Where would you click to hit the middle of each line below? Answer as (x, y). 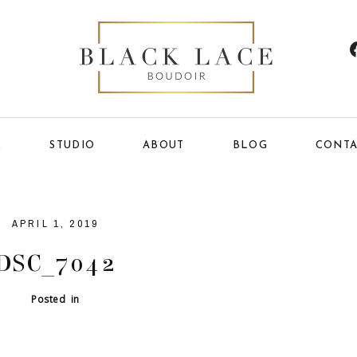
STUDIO (73, 144)
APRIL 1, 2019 (55, 223)
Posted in (55, 299)
